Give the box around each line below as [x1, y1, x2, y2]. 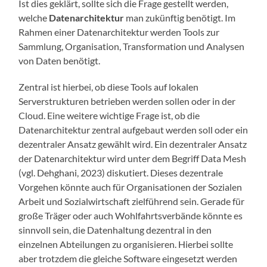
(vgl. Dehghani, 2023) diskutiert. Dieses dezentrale [18, 167, 223, 179]
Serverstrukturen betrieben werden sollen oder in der [18, 95, 236, 107]
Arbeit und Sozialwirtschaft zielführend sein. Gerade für [18, 195, 245, 207]
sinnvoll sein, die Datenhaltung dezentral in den [18, 224, 212, 236]
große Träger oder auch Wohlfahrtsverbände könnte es [18, 210, 243, 222]
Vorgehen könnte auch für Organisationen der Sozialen [18, 181, 243, 193]
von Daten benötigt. [18, 55, 101, 67]
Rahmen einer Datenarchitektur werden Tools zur [18, 26, 220, 38]
